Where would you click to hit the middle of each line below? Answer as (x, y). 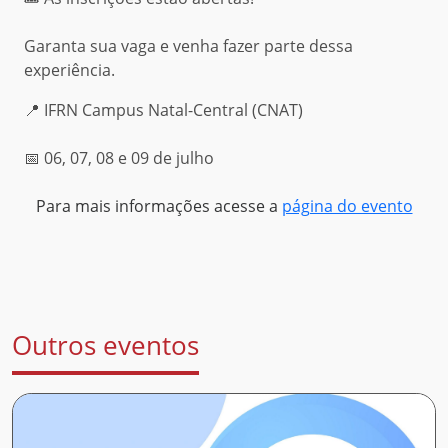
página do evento (347, 205)
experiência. (69, 69)
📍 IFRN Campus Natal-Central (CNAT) (163, 109)
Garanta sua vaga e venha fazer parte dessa (188, 45)
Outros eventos (105, 345)
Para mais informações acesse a (158, 205)
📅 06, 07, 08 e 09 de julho (119, 157)
